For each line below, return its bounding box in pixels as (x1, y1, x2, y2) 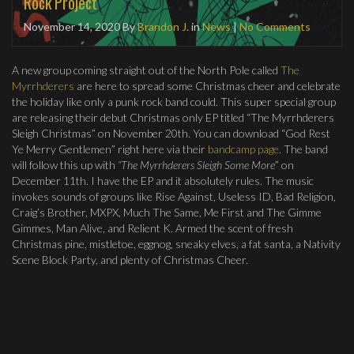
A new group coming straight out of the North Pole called (12, 63, 281, 77)
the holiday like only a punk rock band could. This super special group (12, 95, 336, 109)
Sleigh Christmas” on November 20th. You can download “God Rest (12, 126, 330, 141)
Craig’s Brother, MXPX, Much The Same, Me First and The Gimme (12, 205, 322, 220)
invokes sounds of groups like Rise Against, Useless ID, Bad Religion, (12, 190, 336, 204)
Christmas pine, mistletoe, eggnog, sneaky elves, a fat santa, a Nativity (12, 237, 341, 251)
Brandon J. (137, 20, 189, 34)
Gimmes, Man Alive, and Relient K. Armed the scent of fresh (12, 221, 293, 235)
